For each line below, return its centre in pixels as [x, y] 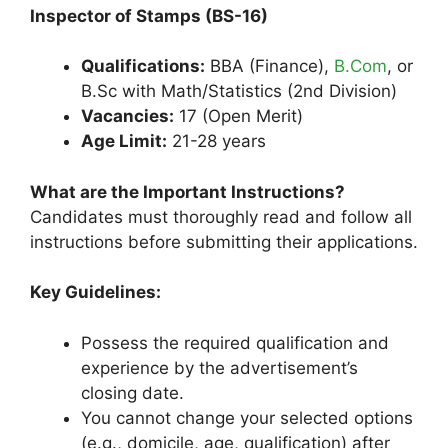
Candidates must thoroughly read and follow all [221, 216]
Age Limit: [124, 141]
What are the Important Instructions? [187, 191]
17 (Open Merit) [238, 116]
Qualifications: [143, 66]
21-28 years [216, 141]
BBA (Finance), [269, 66]
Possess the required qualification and [235, 342]
